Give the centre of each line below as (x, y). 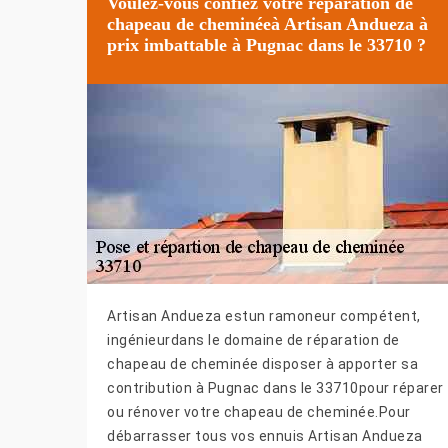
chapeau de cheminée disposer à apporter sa (262, 364)
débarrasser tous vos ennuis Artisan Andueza (265, 436)
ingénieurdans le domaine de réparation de (253, 340)
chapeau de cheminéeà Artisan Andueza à (267, 23)
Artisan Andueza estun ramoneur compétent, (264, 316)
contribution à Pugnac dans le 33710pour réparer (275, 388)
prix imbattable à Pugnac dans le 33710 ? (266, 44)
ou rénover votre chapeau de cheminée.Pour (259, 412)
